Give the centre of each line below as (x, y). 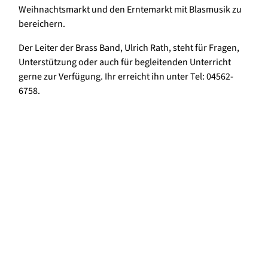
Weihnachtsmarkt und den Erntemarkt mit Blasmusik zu (130, 10)
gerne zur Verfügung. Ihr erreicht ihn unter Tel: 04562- (126, 77)
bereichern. (43, 24)
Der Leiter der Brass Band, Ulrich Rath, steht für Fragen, (129, 48)
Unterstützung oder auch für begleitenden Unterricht (125, 63)
